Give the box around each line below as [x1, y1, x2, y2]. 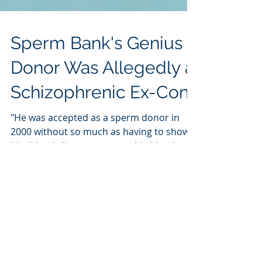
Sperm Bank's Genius [11, 62, 182, 82]
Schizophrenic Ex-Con [11, 111, 189, 132]
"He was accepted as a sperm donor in [11, 140, 180, 153]
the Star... [11, 182, 53, 195]
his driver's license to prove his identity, [11, 168, 185, 181]
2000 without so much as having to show [11, 154, 189, 167]
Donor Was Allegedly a [11, 87, 194, 107]
